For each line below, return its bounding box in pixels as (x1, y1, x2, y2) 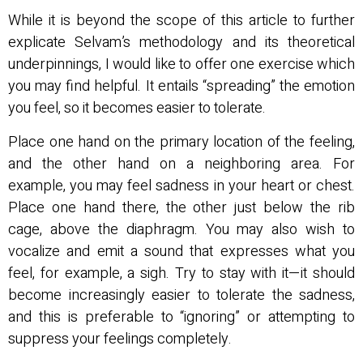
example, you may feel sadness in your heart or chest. (8, 174, 355, 197)
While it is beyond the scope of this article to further (8, 10, 355, 32)
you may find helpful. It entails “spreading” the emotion (8, 75, 355, 98)
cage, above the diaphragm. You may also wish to (8, 218, 355, 241)
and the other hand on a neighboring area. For (8, 152, 355, 175)
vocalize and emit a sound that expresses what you (8, 240, 355, 263)
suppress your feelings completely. (8, 327, 232, 350)
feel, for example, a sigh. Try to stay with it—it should (8, 262, 355, 284)
